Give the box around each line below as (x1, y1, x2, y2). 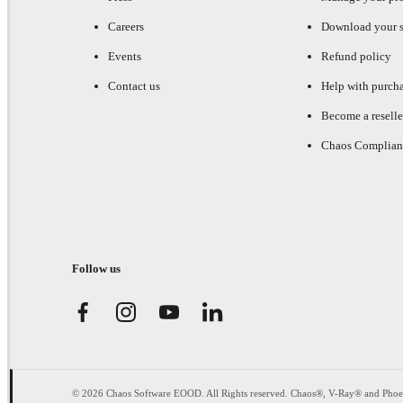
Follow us (72, 261, 121, 275)
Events (108, 49, 141, 63)
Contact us (108, 78, 160, 93)
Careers (108, 19, 144, 33)
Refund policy (320, 49, 391, 63)
